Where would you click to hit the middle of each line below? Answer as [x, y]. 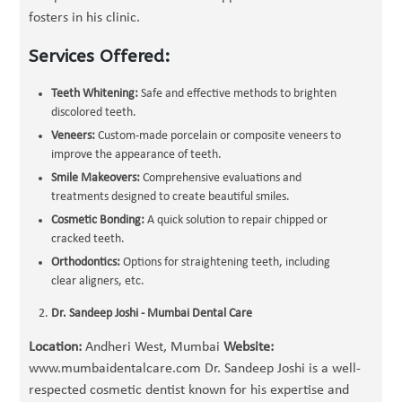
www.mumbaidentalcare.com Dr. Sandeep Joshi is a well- [195, 369]
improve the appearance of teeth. [137, 155]
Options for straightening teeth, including [226, 262]
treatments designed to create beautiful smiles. [171, 197]
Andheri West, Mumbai [153, 347]
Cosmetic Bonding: [98, 220]
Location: [56, 347]
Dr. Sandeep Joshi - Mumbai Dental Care [152, 314]
